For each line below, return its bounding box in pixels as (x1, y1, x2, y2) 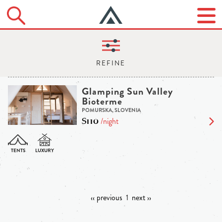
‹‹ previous (90, 192, 122, 204)
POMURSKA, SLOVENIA (81, 106, 141, 114)
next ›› (131, 192, 151, 204)
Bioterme (81, 94, 122, 109)
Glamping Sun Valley (81, 84, 173, 99)
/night (98, 115, 118, 127)
